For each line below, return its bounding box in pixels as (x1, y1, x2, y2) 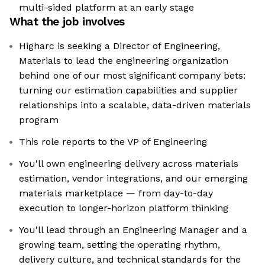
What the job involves (9, 15, 125, 29)
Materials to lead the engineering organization (19, 55, 228, 67)
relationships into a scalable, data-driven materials (19, 99, 251, 111)
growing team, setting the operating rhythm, (19, 239, 220, 251)
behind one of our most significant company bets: (19, 70, 245, 82)
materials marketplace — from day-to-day (19, 188, 213, 199)
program (19, 114, 59, 126)
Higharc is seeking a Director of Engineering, (19, 40, 220, 52)
